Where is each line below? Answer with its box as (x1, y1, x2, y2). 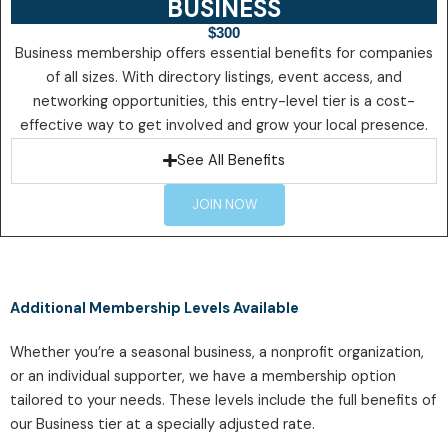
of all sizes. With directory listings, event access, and (46, 67, 402, 87)
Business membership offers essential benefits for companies (15, 43, 433, 63)
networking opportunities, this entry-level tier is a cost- (33, 91, 415, 111)
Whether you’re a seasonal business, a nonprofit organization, (10, 342, 424, 362)
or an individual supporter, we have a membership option (10, 366, 396, 386)
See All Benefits (176, 150, 285, 170)
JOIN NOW (191, 195, 257, 213)
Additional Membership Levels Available (10, 298, 299, 318)
